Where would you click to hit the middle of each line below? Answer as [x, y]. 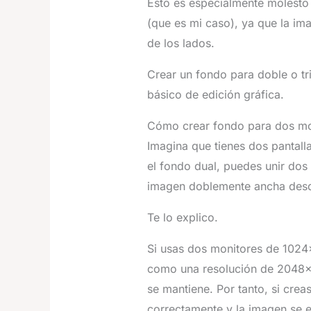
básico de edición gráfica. [216, 94]
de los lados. [181, 43]
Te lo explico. [183, 217]
